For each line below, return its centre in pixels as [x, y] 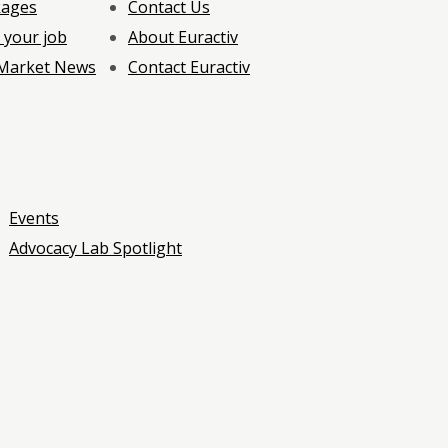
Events [34, 217]
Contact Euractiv [189, 66]
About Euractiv [183, 36]
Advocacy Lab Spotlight [95, 247]
